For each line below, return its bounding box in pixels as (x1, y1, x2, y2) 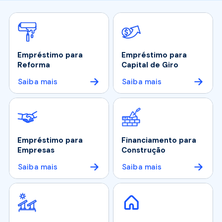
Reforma (17, 60, 50, 70)
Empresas (17, 145, 55, 156)
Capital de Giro (121, 60, 178, 70)
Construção (121, 145, 166, 156)
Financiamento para (121, 135, 196, 146)
